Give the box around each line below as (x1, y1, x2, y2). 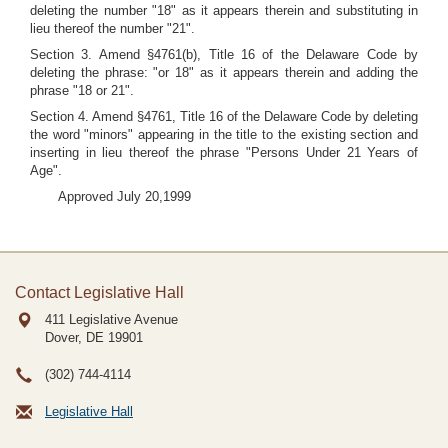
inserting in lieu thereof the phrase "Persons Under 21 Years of (30, 145, 418, 160)
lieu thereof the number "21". (30, 21, 195, 36)
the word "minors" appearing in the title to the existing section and (30, 127, 418, 142)
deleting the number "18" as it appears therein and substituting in (30, 3, 418, 18)
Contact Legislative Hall (15, 284, 184, 301)
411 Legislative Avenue (45, 312, 178, 327)
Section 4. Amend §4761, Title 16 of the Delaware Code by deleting (30, 109, 418, 124)
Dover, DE (45, 330, 104, 345)
